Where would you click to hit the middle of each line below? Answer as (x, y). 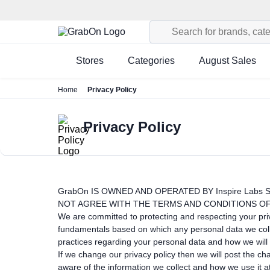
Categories (151, 61)
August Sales (228, 61)
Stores (90, 61)
